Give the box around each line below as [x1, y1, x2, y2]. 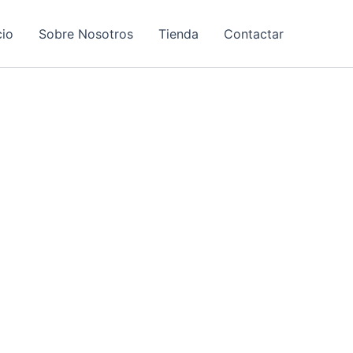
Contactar [224, 25, 284, 42]
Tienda [158, 25, 199, 42]
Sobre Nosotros [39, 25, 133, 42]
